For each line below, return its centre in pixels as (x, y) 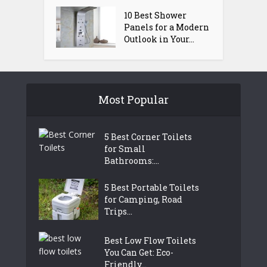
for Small (125, 148)
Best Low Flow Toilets (150, 240)
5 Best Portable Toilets (152, 187)
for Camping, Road (143, 199)
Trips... (118, 211)
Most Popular (133, 99)
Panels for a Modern (167, 27)
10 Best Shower (156, 15)
